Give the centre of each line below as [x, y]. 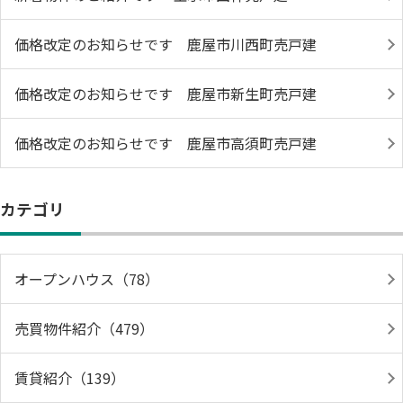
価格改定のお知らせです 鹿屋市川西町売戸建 [166, 44]
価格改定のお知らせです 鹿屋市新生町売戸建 [166, 93]
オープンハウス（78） [87, 278]
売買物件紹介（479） [84, 328]
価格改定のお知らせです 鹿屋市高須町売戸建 [166, 143]
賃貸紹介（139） [70, 377]
